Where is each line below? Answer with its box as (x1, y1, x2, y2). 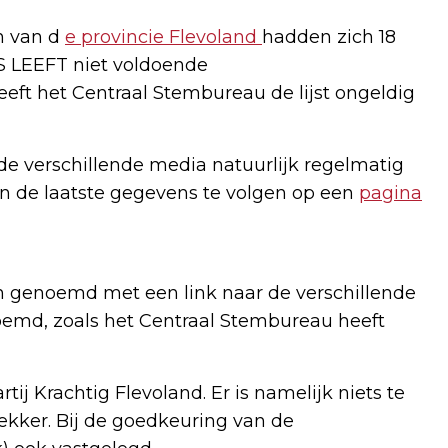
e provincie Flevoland (65, 26, 257, 49)
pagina (359, 182, 422, 205)
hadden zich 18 (262, 26, 396, 49)
